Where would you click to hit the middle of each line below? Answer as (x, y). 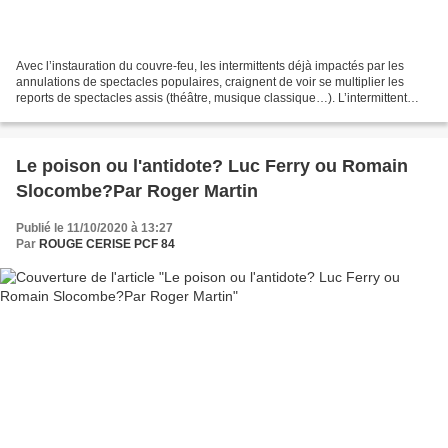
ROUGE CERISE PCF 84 (107, 244)
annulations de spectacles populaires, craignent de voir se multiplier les (210, 82)
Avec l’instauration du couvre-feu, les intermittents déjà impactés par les (210, 66)
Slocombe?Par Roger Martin (137, 191)
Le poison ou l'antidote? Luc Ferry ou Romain (212, 166)
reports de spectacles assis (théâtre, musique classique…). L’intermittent (211, 98)
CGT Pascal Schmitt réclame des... (109, 114)
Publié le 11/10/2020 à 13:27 (94, 228)
